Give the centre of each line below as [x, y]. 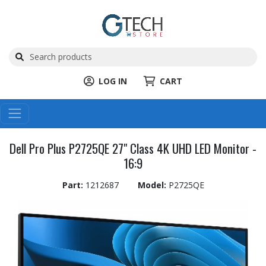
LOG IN [113, 81]
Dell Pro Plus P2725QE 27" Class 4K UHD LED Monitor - [133, 148]
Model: [153, 185]
